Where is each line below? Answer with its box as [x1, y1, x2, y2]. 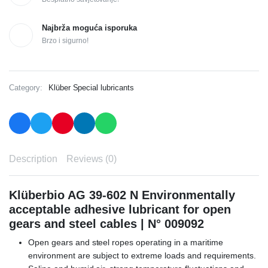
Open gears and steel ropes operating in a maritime [28, 237, 223, 248]
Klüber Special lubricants [48, 83, 134, 93]
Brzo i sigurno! [42, 36, 89, 45]
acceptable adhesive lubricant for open [9, 203, 231, 217]
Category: [9, 83, 42, 93]
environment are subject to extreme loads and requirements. [28, 251, 257, 261]
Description [9, 154, 57, 165]
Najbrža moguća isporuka [42, 23, 137, 33]
